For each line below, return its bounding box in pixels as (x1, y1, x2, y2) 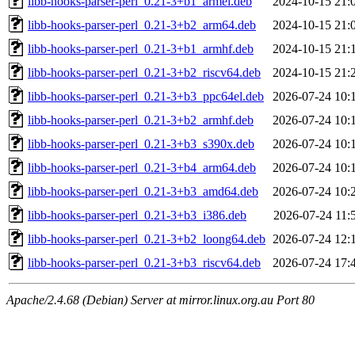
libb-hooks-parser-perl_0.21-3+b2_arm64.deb (28, 17, 256, 32)
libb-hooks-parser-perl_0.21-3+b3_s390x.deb (28, 136, 254, 151)
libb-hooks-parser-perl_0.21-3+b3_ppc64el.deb (28, 89, 264, 103)
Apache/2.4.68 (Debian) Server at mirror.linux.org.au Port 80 (6, 292, 315, 307)
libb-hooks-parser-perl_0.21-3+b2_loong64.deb (28, 231, 265, 246)
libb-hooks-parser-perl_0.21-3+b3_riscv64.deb (28, 255, 261, 269)
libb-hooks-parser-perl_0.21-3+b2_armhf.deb (28, 113, 254, 127)
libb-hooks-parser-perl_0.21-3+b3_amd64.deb (28, 184, 258, 198)
